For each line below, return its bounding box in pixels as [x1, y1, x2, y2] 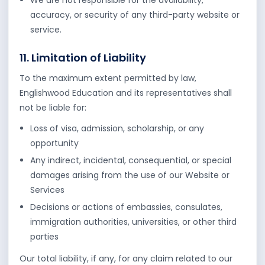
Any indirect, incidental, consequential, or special [30, 154, 231, 166]
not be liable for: [20, 102, 86, 114]
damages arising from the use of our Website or [30, 169, 230, 181]
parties [30, 231, 59, 243]
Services [30, 184, 64, 196]
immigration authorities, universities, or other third [30, 216, 237, 228]
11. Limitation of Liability [20, 50, 146, 65]
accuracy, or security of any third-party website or [30, 9, 240, 21]
